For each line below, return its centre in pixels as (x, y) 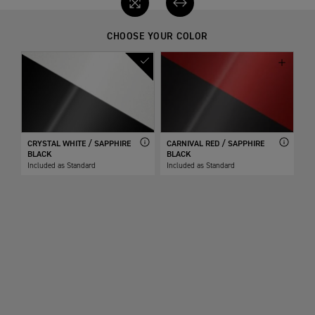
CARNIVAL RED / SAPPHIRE (216, 144)
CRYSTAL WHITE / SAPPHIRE (79, 144)
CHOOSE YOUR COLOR (157, 36)
